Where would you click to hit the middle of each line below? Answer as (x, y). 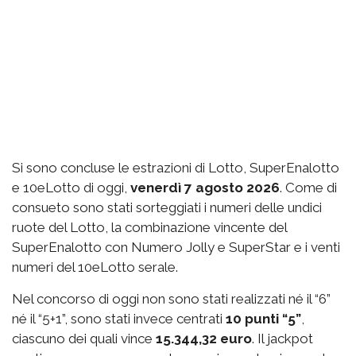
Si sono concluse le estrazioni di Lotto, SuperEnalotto (176, 167)
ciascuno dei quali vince (84, 338)
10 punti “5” (263, 318)
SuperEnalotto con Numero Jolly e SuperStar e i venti (176, 247)
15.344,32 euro (204, 338)
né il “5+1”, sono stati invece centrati (119, 318)
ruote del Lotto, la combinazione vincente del (149, 227)
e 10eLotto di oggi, (71, 187)
